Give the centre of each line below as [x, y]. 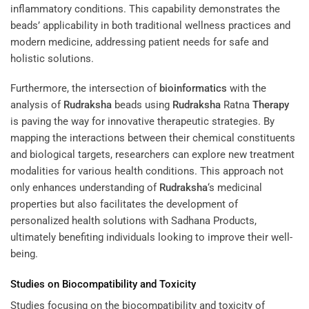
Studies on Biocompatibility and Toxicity [103, 284]
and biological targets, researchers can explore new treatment [152, 155]
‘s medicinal [235, 188]
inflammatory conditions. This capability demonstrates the [145, 9]
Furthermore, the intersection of [85, 89]
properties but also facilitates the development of [124, 205]
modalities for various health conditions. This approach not [147, 171]
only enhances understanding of [85, 188]
